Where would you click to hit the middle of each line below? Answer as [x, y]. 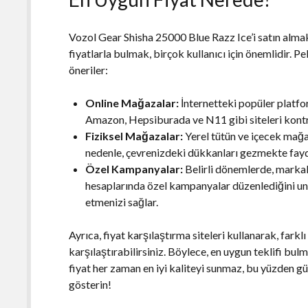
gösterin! [90, 284]
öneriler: [89, 69]
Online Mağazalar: [132, 102]
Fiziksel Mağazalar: [134, 135]
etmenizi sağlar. [122, 201]
